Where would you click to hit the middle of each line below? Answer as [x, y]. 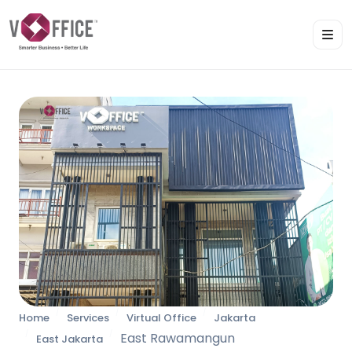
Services [88, 317]
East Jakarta [70, 339]
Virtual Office [161, 317]
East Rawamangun [178, 338]
